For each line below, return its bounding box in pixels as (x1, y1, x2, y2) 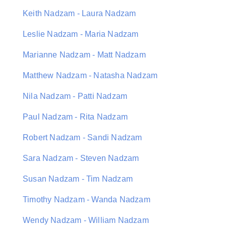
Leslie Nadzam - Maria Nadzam (23, 30, 139, 38)
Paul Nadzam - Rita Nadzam (23, 112, 128, 121)
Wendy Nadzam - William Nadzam (23, 216, 149, 224)
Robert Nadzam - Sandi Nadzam (23, 133, 142, 142)
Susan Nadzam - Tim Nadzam (23, 175, 133, 183)
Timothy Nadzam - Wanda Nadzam (23, 195, 150, 204)
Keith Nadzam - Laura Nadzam (23, 9, 136, 18)
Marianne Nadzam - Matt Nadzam (23, 50, 146, 59)
